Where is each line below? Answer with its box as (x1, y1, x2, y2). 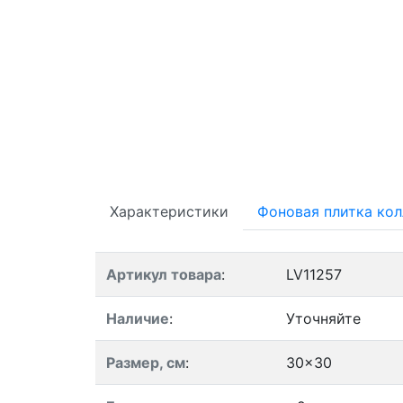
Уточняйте (286, 309, 361, 327)
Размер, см (106, 354, 185, 372)
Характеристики (110, 202, 228, 220)
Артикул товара (106, 265, 221, 283)
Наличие (106, 309, 169, 327)
